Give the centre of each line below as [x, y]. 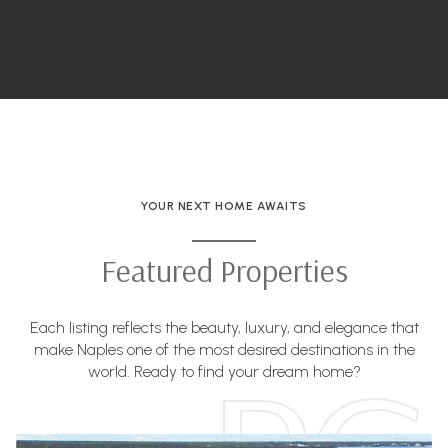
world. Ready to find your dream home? [224, 371]
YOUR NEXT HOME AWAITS [224, 205]
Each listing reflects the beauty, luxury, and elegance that [224, 327]
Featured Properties [224, 270]
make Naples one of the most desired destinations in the [224, 349]
